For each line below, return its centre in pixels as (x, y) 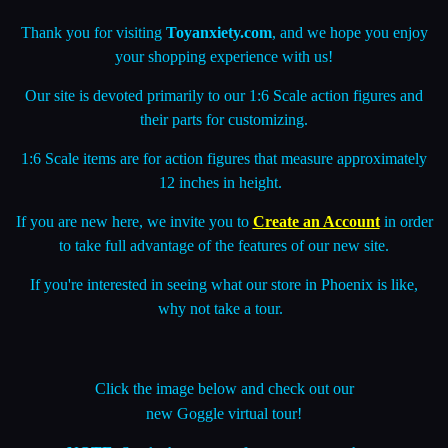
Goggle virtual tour (237, 381)
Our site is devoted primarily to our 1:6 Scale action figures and (224, 63)
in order (406, 189)
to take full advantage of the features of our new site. (224, 213)
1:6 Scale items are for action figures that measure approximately (224, 126)
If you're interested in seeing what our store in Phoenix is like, (224, 252)
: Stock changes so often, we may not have (247, 420)
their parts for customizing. (224, 87)
